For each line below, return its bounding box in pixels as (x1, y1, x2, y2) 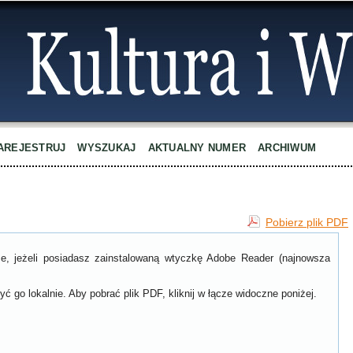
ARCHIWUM (258, 142, 317, 154)
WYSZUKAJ (77, 142, 136, 154)
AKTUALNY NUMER (147, 142, 247, 154)
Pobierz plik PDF (266, 216, 348, 229)
